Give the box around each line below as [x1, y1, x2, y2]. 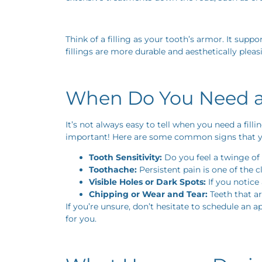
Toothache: [89, 164, 137, 175]
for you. [65, 213, 96, 224]
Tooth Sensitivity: [89, 151, 162, 163]
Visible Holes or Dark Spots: [89, 176, 206, 187]
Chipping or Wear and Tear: [89, 188, 208, 199]
